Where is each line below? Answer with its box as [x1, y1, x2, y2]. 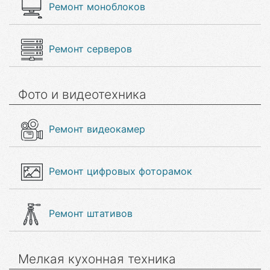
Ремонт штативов [49, 207, 133, 219]
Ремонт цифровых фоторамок [49, 165, 192, 177]
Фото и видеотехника [18, 87, 146, 102]
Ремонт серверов [49, 43, 132, 55]
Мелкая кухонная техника [18, 251, 176, 266]
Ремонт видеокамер [49, 123, 145, 135]
